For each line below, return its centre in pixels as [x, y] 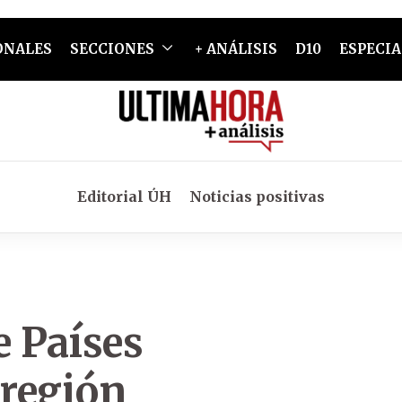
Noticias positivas [257, 197]
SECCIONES [112, 49]
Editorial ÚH [124, 197]
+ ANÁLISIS [236, 49]
